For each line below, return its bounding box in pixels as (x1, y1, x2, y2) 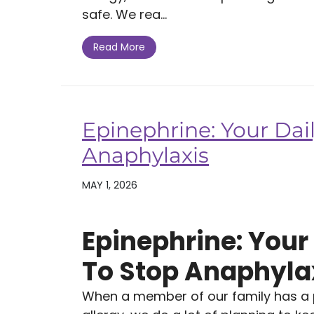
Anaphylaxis (82, 142, 209, 168)
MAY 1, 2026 (82, 177, 137, 192)
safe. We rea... (82, 5, 167, 23)
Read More (93, 40, 145, 54)
